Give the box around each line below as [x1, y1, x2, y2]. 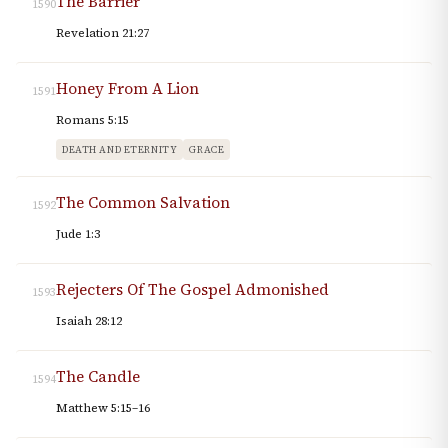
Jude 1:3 [56, 226, 100, 243]
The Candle [56, 366, 140, 388]
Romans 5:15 [56, 112, 129, 129]
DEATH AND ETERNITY [62, 143, 178, 157]
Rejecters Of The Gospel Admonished [56, 279, 329, 301]
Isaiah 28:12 [56, 313, 122, 330]
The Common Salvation [56, 192, 230, 214]
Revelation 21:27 [56, 25, 149, 42]
